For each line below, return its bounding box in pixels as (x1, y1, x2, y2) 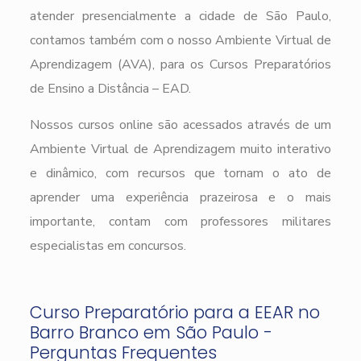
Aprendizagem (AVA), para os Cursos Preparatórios (29, 55, 332, 73)
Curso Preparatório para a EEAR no (29, 300, 320, 324)
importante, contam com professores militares (29, 212, 332, 230)
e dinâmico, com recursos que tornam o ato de (29, 164, 332, 182)
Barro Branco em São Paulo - (29, 320, 272, 344)
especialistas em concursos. (29, 236, 186, 255)
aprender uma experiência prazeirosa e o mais (29, 188, 332, 206)
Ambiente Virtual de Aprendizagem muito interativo (29, 139, 332, 158)
